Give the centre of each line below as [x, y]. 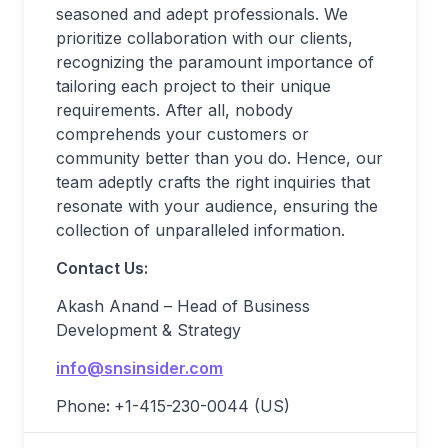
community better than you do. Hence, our [219, 158]
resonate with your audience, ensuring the [217, 206]
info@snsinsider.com [139, 368]
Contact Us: [102, 268]
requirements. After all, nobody [174, 110]
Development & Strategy [148, 330]
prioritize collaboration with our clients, [204, 38]
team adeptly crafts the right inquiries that [213, 182]
